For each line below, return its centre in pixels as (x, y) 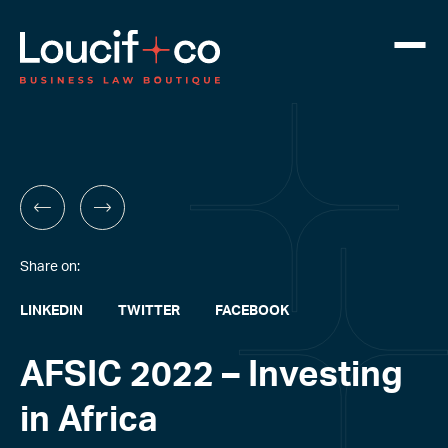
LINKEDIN (51, 311)
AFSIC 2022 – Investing (211, 375)
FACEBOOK (252, 311)
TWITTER (149, 311)
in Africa (89, 420)
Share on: (50, 267)
